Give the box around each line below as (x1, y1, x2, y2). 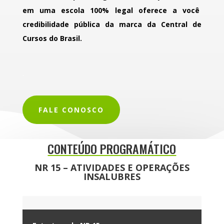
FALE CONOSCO (38, 104, 104, 114)
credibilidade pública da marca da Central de (22, 19, 202, 29)
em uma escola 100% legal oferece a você (22, 5, 202, 15)
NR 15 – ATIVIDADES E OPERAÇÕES (34, 161, 189, 173)
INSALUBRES (83, 170, 140, 182)
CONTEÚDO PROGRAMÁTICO (47, 139, 176, 157)
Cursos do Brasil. (22, 33, 82, 43)
